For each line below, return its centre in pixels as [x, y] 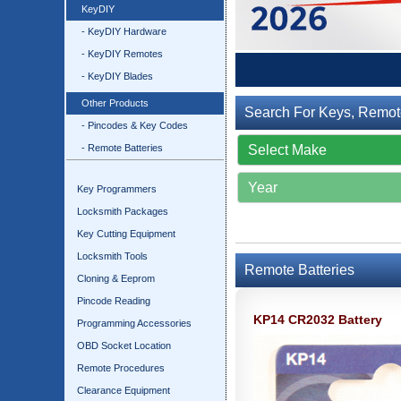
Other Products [115, 103]
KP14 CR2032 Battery [317, 319]
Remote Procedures [121, 368]
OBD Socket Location [124, 346]
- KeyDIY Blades [117, 76]
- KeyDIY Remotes [122, 54]
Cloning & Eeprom [116, 278]
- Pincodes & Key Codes [135, 125]
